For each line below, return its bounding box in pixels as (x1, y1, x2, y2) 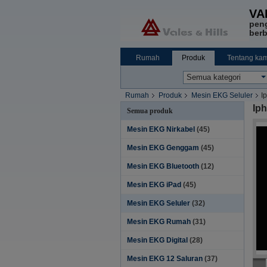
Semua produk (127, 107, 173, 115)
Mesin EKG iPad (127, 181, 181, 189)
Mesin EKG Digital (127, 236, 188, 244)
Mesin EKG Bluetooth (127, 162, 199, 170)
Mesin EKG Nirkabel (127, 125, 195, 133)
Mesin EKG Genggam (127, 144, 199, 152)
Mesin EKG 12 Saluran (127, 254, 203, 263)
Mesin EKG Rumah (127, 218, 191, 226)
